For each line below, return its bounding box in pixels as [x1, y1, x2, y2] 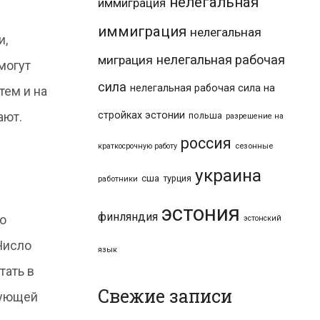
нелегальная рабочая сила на [130, 81, 275, 94]
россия [181, 134, 231, 152]
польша [189, 109, 222, 121]
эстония [161, 201, 240, 226]
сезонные [235, 141, 273, 151]
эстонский [244, 213, 281, 223]
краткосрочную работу [98, 141, 177, 151]
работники [98, 174, 138, 184]
